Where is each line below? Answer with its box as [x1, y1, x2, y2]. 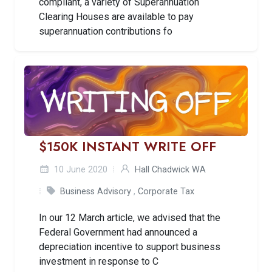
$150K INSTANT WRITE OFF [39, 137, 216, 157]
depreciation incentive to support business [39, 241, 220, 253]
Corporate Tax [138, 186, 194, 197]
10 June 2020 [52, 165, 107, 175]
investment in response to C [39, 256, 158, 268]
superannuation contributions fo [39, 25, 172, 37]
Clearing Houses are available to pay [39, 10, 194, 22]
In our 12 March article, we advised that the [39, 212, 220, 224]
